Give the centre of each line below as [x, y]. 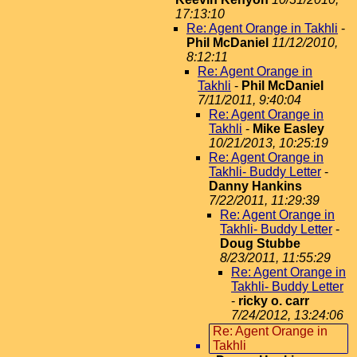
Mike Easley [288, 129]
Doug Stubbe [260, 243]
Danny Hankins [255, 186]
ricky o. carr [274, 301]
